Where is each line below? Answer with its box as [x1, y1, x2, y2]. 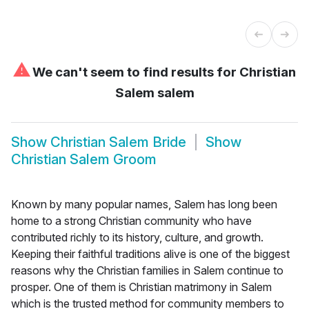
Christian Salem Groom [11, 151, 157, 168]
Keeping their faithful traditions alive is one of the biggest [11, 246, 290, 261]
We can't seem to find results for [30, 63, 239, 80]
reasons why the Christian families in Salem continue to [11, 263, 283, 277]
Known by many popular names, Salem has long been [11, 197, 277, 211]
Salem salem [114, 84, 195, 101]
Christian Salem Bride [50, 134, 186, 151]
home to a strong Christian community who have [11, 213, 252, 228]
